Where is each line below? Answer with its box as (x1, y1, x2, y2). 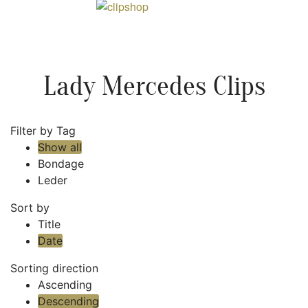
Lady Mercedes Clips (43, 70, 265, 103)
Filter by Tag (10, 124, 76, 138)
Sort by (10, 201, 49, 215)
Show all (38, 140, 82, 155)
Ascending (38, 278, 92, 292)
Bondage (38, 157, 84, 171)
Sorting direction (10, 261, 98, 276)
